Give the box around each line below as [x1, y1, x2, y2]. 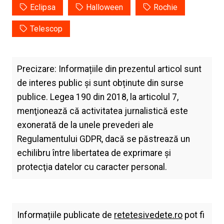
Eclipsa [29, 2, 55, 12]
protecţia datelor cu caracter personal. [16, 162, 167, 172]
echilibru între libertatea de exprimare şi [16, 148, 171, 158]
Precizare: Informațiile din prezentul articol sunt [16, 64, 201, 74]
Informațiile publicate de [16, 210, 114, 220]
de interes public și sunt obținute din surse [16, 78, 183, 88]
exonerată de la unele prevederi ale [16, 120, 153, 130]
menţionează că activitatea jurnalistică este [16, 106, 188, 116]
